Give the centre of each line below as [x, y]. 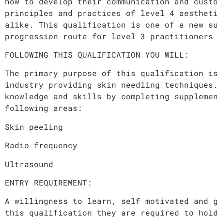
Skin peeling [34, 126]
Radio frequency [41, 145]
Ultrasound [29, 164]
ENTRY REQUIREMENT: [48, 182]
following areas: [44, 108]
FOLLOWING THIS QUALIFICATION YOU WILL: [97, 55]
